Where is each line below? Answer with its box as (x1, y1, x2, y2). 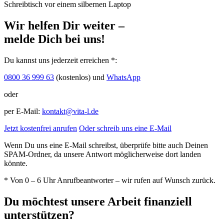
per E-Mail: (4, 106, 42, 115)
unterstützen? (4, 208, 74, 221)
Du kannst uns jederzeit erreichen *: (4, 55, 117, 64)
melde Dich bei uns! (4, 32, 105, 45)
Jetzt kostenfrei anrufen (4, 123, 77, 132)
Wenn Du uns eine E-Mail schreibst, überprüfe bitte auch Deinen (4, 140, 208, 149)
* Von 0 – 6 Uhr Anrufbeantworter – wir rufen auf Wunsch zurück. (4, 175, 215, 184)
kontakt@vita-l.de (42, 106, 98, 115)
